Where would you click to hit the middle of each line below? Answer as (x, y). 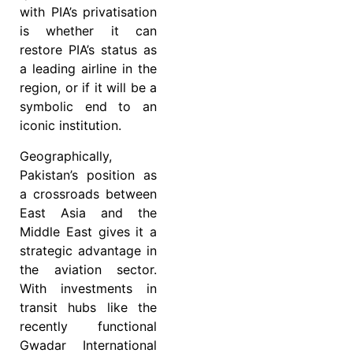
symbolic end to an (88, 107)
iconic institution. (71, 126)
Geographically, (66, 156)
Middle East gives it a (88, 231)
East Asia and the (88, 212)
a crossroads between (88, 193)
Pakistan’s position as (88, 175)
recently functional (88, 326)
